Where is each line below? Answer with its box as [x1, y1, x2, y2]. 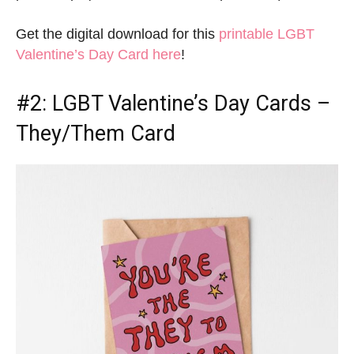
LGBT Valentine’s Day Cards [52, 91, 311, 117]
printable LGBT [219, 26, 314, 43]
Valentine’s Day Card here [16, 47, 181, 63]
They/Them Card [16, 121, 175, 147]
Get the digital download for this [16, 26, 219, 43]
